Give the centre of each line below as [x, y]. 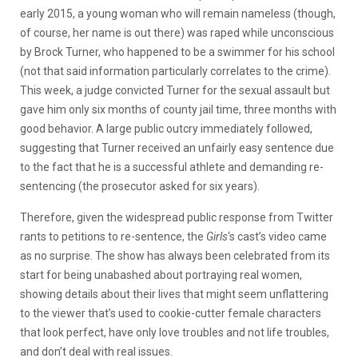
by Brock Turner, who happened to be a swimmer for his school [177, 52]
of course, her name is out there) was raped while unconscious [177, 32]
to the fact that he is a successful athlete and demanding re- [172, 167]
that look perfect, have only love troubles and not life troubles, [175, 332]
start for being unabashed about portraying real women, [161, 274]
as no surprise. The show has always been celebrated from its [175, 255]
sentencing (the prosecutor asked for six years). [140, 186]
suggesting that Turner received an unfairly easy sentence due [177, 147]
